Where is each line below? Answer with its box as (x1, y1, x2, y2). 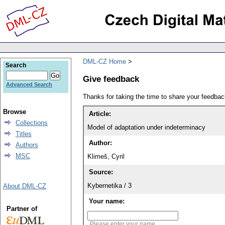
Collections (16, 119, 48, 127)
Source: (89, 168, 113, 176)
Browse (3, 108, 26, 116)
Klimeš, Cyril (87, 153, 125, 161)
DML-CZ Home (83, 57, 126, 65)
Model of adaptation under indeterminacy (87, 124, 205, 132)
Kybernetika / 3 (87, 182, 132, 190)
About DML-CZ (3, 182, 46, 190)
